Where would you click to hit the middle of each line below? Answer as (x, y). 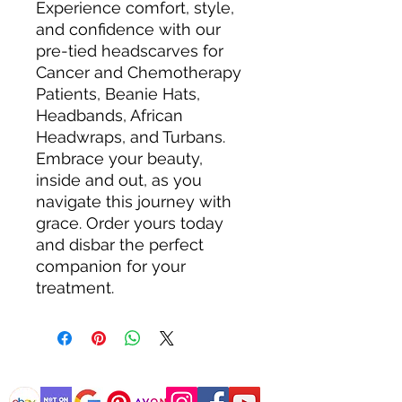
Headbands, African (109, 116)
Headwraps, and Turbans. (131, 137)
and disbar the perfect (120, 245)
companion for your (111, 267)
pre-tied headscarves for (130, 51)
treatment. (77, 288)
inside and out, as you (119, 180)
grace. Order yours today (130, 223)
